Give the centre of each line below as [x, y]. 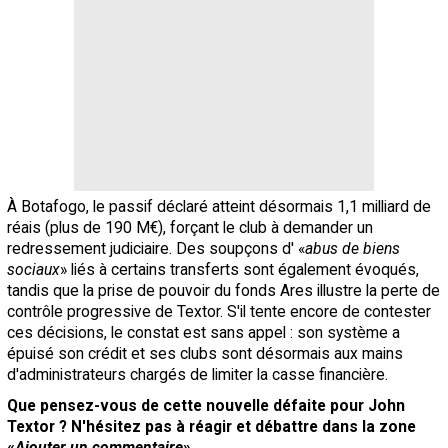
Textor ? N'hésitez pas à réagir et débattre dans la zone [211, 427]
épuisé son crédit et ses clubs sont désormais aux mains [205, 354]
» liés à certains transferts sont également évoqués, [239, 270]
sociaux [33, 270]
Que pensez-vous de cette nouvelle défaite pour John [206, 406]
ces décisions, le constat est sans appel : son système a [203, 333]
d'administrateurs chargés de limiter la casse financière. [197, 375]
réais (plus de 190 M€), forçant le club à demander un [190, 228]
